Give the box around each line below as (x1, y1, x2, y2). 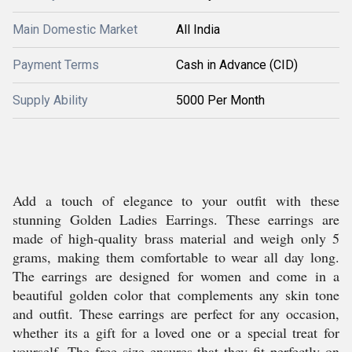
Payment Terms (13, 57, 99, 72)
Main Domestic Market (13, 22, 137, 37)
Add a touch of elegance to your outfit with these (13, 191, 339, 210)
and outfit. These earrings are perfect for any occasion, (13, 304, 339, 323)
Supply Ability (13, 93, 88, 108)
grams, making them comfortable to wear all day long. (13, 247, 339, 266)
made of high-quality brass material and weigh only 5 (13, 229, 339, 247)
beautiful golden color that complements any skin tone (13, 285, 339, 304)
